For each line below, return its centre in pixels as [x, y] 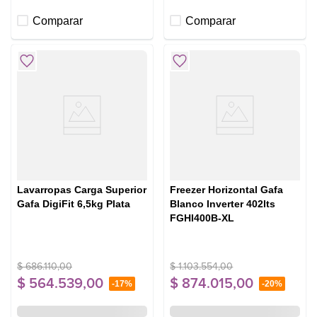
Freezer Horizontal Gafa [227, 189]
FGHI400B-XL [202, 218]
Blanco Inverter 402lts [223, 203]
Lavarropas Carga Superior [82, 189]
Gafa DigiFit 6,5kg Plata [74, 203]
